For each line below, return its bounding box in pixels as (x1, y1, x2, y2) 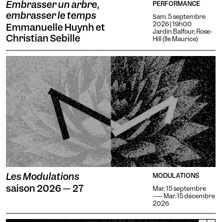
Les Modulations (6, 170, 79, 183)
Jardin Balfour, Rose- (153, 27, 213, 36)
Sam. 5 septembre (153, 12, 206, 21)
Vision (124, 198, 158, 213)
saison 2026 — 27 (6, 182, 84, 195)
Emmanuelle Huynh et (6, 21, 105, 34)
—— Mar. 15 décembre (153, 192, 216, 200)
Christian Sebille (6, 32, 80, 45)
